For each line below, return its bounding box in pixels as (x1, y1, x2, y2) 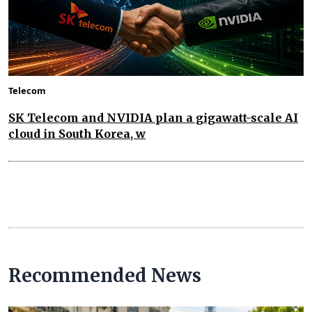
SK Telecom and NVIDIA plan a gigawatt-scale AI (8, 110, 298, 125)
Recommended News (8, 263, 201, 287)
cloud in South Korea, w (8, 126, 146, 141)
